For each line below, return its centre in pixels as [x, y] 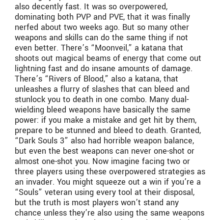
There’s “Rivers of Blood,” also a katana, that [96, 79]
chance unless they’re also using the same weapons [110, 213]
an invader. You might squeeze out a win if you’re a [108, 182]
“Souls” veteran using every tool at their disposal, [105, 192]
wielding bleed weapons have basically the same [103, 110]
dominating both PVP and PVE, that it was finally [102, 17]
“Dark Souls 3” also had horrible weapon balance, [104, 140]
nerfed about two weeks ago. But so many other [102, 27]
